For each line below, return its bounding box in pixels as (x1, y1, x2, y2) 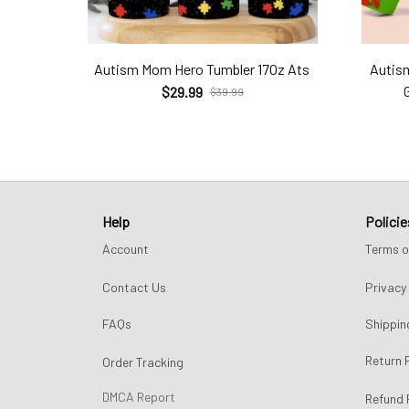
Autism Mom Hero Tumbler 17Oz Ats (93, 59, 309, 78)
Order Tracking (102, 354, 184, 371)
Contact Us (102, 279, 166, 296)
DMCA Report (102, 389, 175, 405)
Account (102, 241, 149, 257)
